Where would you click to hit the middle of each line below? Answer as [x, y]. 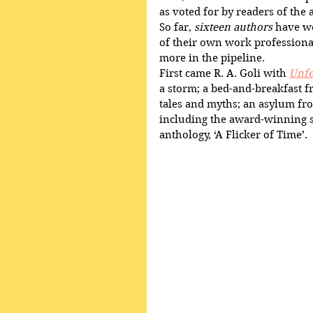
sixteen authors [233, 27]
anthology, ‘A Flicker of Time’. [233, 134]
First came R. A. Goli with [224, 73]
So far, [177, 27]
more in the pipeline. [212, 58]
